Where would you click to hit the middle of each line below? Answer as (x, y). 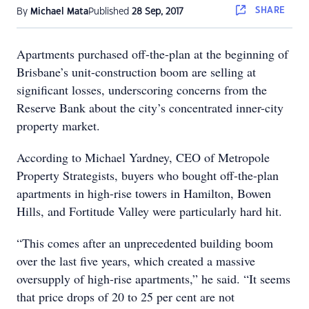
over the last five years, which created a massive (136, 261)
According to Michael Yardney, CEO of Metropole (143, 157)
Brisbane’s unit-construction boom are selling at (136, 72)
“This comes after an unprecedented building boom (145, 243)
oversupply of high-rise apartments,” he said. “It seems (153, 279)
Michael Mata (59, 12)
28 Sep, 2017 (158, 12)
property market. (58, 126)
